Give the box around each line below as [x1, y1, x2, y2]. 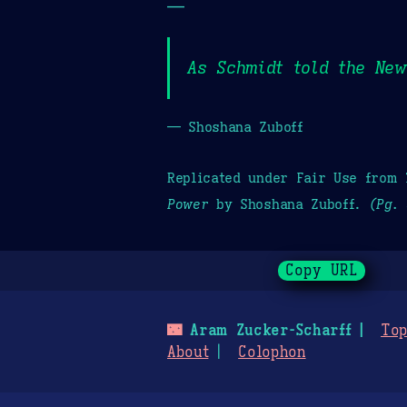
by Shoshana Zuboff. [208, 194, 369, 213]
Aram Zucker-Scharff [181, 322, 352, 341]
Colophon [238, 343, 306, 362]
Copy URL [285, 262, 359, 281]
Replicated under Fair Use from [167, 168, 405, 186]
